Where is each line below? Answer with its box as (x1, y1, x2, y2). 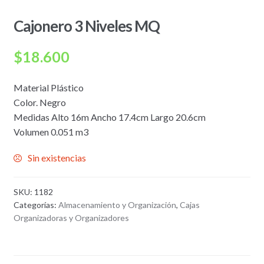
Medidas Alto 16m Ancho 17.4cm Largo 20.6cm (13, 111, 206, 123)
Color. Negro (13, 96, 66, 108)
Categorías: (13, 199, 58, 210)
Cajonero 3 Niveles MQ (13, 16, 160, 36)
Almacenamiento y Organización (58, 199, 176, 210)
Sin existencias (27, 152, 86, 164)
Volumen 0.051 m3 (13, 126, 88, 137)
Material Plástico (13, 81, 84, 93)
